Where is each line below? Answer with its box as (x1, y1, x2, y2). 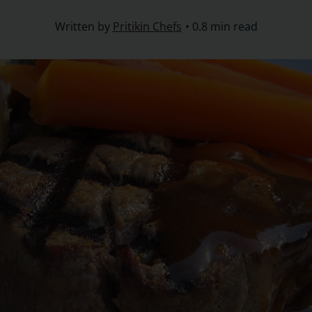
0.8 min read (192, 19, 258, 34)
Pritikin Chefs (112, 19, 182, 34)
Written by (54, 19, 113, 34)
